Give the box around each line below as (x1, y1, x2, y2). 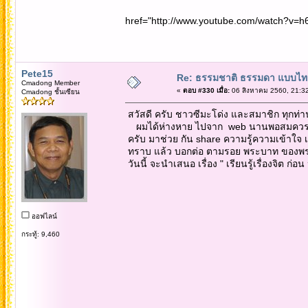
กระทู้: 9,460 (21, 230, 60, 238)
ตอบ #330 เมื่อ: (182, 86, 230, 94)
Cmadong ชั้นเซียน (21, 87, 80, 96)
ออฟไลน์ (29, 212, 57, 220)
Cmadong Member (21, 78, 80, 87)
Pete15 (21, 67, 53, 79)
